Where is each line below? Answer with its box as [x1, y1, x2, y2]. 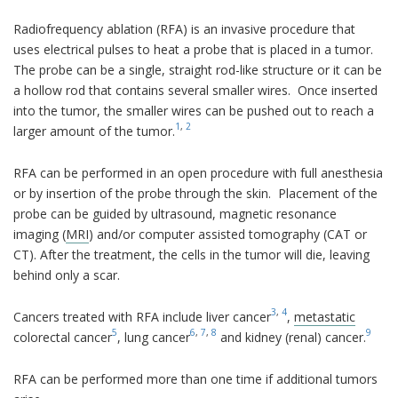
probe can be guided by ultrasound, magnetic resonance [13, 204, 337, 222]
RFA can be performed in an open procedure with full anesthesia [13, 163, 383, 181]
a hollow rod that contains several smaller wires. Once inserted [13, 81, 378, 99]
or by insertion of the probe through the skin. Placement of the [13, 184, 378, 202]
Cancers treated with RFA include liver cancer [13, 307, 271, 325]
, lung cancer [117, 328, 190, 346]
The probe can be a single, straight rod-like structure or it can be [13, 60, 382, 78]
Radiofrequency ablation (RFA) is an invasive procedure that [13, 20, 355, 37]
